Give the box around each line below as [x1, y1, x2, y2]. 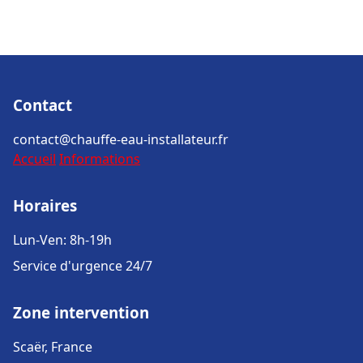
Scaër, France [13, 338, 92, 356]
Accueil [13, 150, 56, 168]
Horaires [13, 195, 77, 216]
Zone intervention [13, 302, 149, 322]
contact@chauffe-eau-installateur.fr [13, 130, 228, 148]
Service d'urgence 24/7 [13, 257, 152, 275]
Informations [59, 150, 140, 168]
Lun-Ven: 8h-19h [13, 231, 112, 249]
